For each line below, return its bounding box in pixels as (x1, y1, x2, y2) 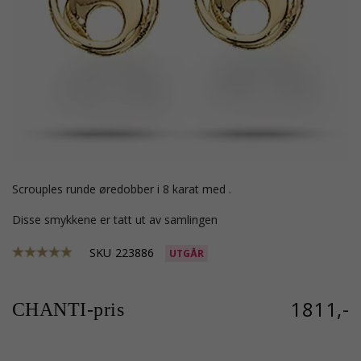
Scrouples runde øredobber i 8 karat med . (19, 181, 231, 197)
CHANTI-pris (12, 299, 125, 320)
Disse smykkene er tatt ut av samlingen (21, 212, 218, 227)
